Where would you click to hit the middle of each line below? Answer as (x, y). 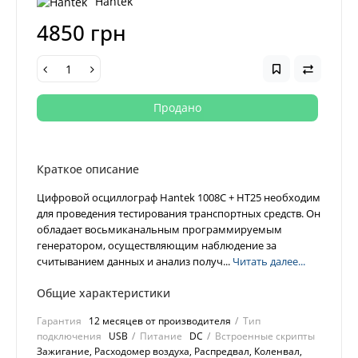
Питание (161, 336)
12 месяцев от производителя (160, 321)
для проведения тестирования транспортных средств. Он (179, 214)
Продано (177, 108)
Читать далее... (269, 262)
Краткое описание (88, 169)
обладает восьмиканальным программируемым (159, 230)
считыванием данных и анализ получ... (135, 262)
